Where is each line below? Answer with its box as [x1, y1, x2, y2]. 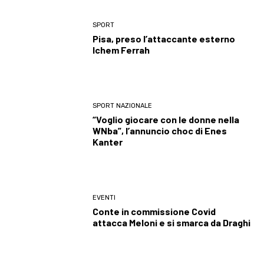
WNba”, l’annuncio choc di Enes [93, 125, 227, 137]
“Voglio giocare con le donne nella [93, 114, 240, 126]
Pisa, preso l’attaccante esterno [93, 33, 236, 45]
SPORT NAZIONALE [93, 102, 153, 110]
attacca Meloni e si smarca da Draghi [93, 217, 251, 229]
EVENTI [93, 194, 116, 202]
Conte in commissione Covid [93, 206, 216, 217]
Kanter [93, 136, 123, 148]
